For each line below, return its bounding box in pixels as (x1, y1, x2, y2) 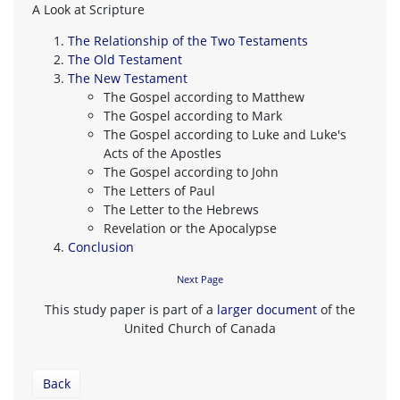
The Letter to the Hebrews (104, 200, 259, 218)
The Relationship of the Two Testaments (68, 31, 308, 49)
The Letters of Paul (104, 181, 215, 199)
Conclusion (68, 237, 134, 255)
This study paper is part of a (45, 300, 217, 318)
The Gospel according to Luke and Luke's (104, 125, 346, 143)
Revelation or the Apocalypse (104, 219, 277, 237)
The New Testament (68, 69, 187, 87)
